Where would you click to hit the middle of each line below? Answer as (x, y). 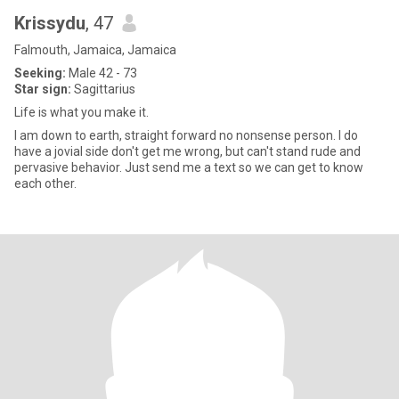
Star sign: (43, 89)
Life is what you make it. (81, 112)
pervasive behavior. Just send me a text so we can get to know (189, 167)
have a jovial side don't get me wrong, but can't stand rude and (187, 151)
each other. (45, 183)
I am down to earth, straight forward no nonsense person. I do (186, 135)
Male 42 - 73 (102, 73)
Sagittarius (103, 89)
